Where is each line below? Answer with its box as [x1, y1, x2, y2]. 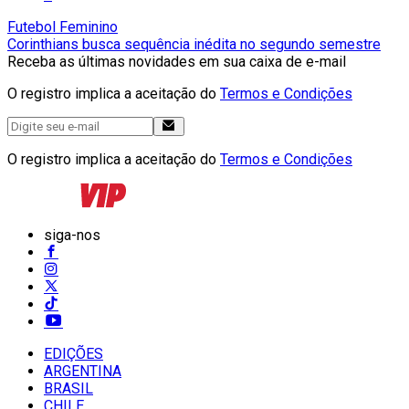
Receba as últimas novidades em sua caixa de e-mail [7, 52, 346, 70]
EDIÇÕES [44, 344, 103, 362]
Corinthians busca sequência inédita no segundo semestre [7, 35, 381, 53]
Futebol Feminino [7, 17, 118, 36]
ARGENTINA [44, 362, 121, 380]
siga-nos [44, 225, 100, 244]
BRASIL [44, 379, 93, 397]
